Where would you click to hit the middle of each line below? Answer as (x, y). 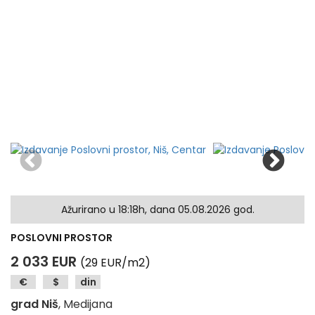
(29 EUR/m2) (115, 263)
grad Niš (34, 304)
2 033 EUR (44, 262)
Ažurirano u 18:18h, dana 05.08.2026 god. (157, 210)
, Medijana (85, 304)
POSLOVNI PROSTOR (62, 238)
